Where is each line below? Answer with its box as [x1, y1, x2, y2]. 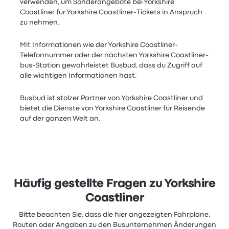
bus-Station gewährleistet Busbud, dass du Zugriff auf [20, 62, 203, 68]
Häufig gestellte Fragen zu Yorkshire [13, 179, 216, 189]
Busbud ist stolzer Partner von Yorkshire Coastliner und [20, 95, 203, 101]
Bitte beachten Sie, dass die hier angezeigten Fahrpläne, [19, 212, 210, 218]
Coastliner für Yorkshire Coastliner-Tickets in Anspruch [20, 9, 203, 15]
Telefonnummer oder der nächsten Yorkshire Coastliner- [20, 52, 209, 58]
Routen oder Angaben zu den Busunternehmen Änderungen [13, 222, 216, 228]
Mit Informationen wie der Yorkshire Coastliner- [20, 42, 178, 48]
